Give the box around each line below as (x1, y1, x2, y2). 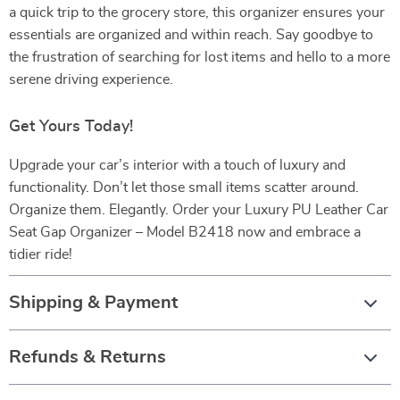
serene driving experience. (9, 72, 173, 87)
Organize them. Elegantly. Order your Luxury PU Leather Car (9, 203, 388, 217)
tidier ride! (9, 247, 72, 262)
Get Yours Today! (9, 119, 133, 135)
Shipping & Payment (9, 294, 178, 312)
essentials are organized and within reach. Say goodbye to (9, 28, 373, 42)
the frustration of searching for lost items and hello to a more (9, 50, 390, 64)
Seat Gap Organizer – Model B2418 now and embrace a (9, 225, 361, 239)
